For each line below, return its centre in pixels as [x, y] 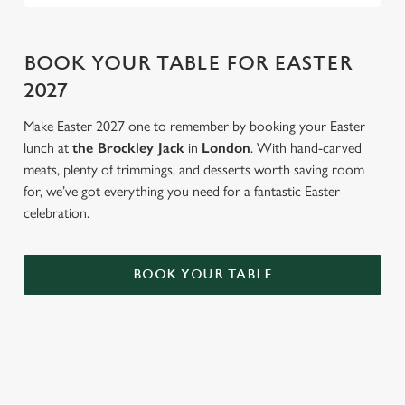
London [226, 148]
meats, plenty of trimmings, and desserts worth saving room [194, 170]
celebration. [57, 213]
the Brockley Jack [128, 148]
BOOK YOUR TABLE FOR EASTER [188, 64]
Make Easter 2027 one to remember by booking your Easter [194, 126]
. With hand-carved [306, 148]
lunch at [48, 148]
